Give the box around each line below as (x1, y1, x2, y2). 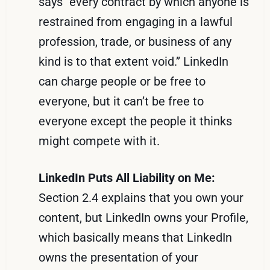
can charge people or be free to (39, 74, 206, 89)
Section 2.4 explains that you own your (39, 190, 244, 205)
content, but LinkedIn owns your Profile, (39, 210, 249, 225)
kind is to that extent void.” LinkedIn (39, 54, 229, 69)
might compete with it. (39, 133, 160, 148)
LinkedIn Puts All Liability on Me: (39, 170, 216, 185)
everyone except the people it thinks (39, 113, 233, 128)
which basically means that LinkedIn (39, 230, 233, 245)
